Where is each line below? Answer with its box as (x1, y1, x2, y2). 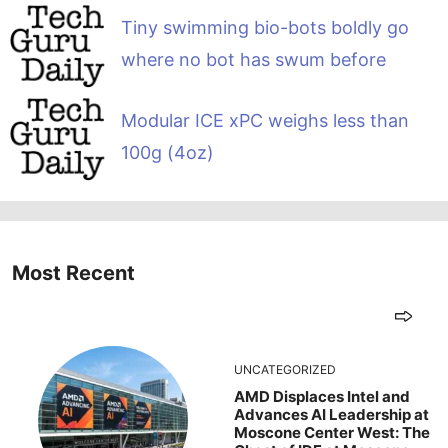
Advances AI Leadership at (234, 405, 429, 425)
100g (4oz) (120, 141, 241, 163)
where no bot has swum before (120, 48, 386, 70)
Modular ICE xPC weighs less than (120, 109, 409, 131)
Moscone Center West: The (234, 423, 430, 443)
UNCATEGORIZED (234, 362, 336, 378)
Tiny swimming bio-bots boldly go (120, 16, 409, 38)
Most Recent (12, 261, 135, 286)
